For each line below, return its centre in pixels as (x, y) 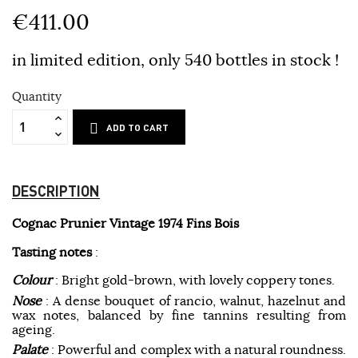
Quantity (37, 96)
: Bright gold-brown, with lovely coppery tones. (193, 279)
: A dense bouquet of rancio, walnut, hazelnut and (194, 300)
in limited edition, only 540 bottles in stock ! (175, 59)
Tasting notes (52, 251)
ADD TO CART (138, 127)
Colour (32, 279)
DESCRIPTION (56, 190)
